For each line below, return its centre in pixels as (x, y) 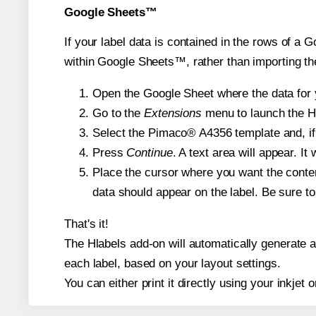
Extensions (173, 113)
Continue (150, 152)
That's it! (86, 224)
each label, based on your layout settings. (172, 263)
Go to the (118, 113)
